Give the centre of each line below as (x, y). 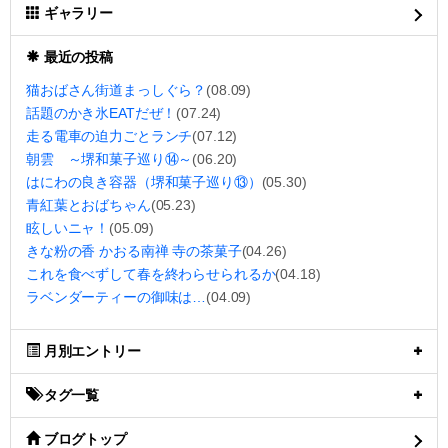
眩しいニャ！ (68, 228)
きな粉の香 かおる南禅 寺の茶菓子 (134, 251)
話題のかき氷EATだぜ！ (101, 113)
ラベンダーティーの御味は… (116, 297)
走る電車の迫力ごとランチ (109, 136)
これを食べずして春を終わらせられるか (151, 274)
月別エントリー (92, 351)
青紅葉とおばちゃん (88, 205)
